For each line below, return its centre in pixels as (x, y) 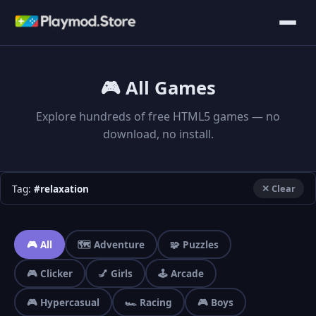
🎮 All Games (158, 88)
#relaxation (61, 188)
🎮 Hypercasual (63, 302)
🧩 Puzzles (194, 244)
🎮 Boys (215, 302)
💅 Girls (115, 273)
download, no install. (158, 134)
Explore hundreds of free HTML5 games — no (158, 116)
